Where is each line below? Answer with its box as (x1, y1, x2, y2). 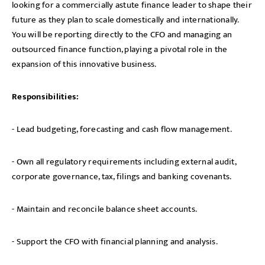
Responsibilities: (12, 89, 79, 104)
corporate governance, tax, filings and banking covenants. (12, 169, 232, 184)
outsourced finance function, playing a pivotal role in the (12, 42, 228, 57)
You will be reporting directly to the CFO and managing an (12, 27, 232, 42)
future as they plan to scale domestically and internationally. (12, 12, 239, 27)
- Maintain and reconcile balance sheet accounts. (12, 202, 197, 216)
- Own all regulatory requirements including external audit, (12, 154, 236, 169)
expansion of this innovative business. (12, 57, 157, 72)
